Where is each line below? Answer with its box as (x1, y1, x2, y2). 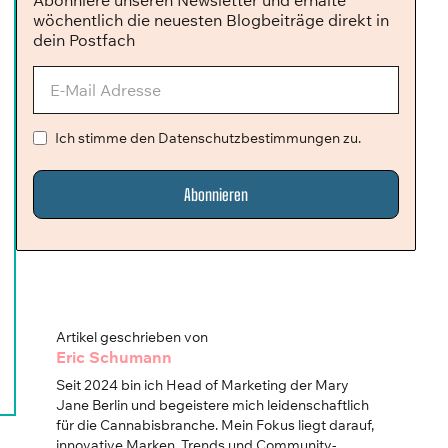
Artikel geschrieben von (56, 327, 208, 346)
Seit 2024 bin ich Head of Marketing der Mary (56, 375, 349, 394)
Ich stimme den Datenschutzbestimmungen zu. (55, 129, 361, 148)
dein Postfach (33, 30, 135, 51)
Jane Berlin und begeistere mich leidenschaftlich (56, 395, 369, 414)
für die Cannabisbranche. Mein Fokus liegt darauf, (56, 415, 374, 434)
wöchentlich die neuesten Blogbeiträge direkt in (33, 10, 389, 31)
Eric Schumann (56, 346, 172, 367)
